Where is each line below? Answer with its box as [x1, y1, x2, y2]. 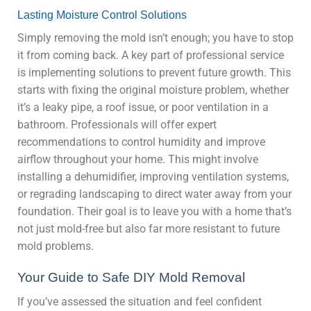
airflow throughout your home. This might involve [17, 153, 258, 167]
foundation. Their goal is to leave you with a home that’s [17, 205, 292, 219]
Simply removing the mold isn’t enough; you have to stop [17, 31, 294, 45]
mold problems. [17, 239, 94, 253]
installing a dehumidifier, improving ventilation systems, [17, 170, 289, 184]
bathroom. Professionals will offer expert [17, 118, 217, 132]
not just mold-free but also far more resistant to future [17, 222, 280, 236]
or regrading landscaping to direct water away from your [17, 187, 292, 201]
